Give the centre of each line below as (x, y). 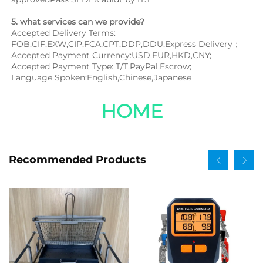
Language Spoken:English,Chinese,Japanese (101, 77)
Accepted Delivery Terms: (63, 33)
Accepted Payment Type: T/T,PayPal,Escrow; (101, 66)
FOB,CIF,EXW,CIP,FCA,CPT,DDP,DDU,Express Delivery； (126, 44)
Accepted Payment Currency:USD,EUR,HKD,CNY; (111, 55)
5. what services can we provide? (78, 21)
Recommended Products (77, 160)
